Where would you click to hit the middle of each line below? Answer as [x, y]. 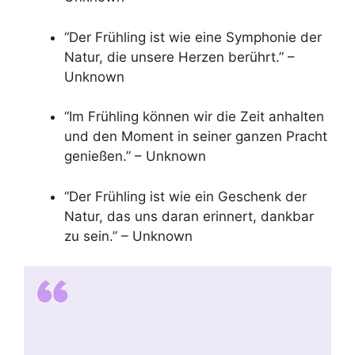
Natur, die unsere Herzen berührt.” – [179, 57]
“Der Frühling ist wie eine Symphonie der [193, 37]
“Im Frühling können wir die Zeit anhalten [194, 117]
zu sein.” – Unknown [128, 236]
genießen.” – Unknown [135, 157]
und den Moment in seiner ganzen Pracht [196, 137]
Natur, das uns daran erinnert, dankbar [189, 216]
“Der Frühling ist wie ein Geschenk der [185, 196]
